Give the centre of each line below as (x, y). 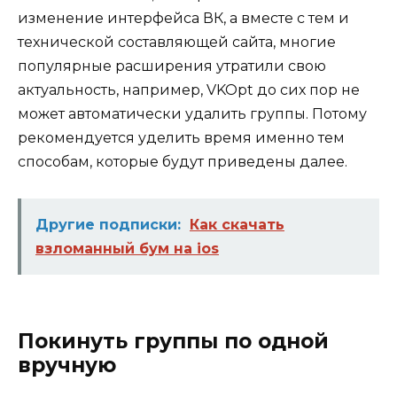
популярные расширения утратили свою (172, 66)
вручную (67, 365)
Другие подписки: (108, 224)
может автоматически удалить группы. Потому (192, 114)
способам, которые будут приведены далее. (183, 162)
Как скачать (237, 224)
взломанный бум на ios (127, 248)
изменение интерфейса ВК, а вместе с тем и (183, 19)
